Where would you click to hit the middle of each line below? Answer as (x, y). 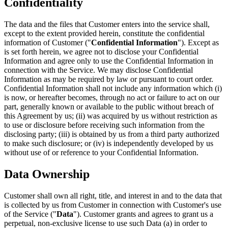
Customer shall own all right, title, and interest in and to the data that (113, 196)
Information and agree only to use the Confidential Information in (109, 61)
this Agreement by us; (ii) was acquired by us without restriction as (111, 116)
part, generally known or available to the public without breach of (109, 107)
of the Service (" (30, 214)
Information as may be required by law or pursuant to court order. (109, 79)
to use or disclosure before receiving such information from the (104, 125)
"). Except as (198, 43)
